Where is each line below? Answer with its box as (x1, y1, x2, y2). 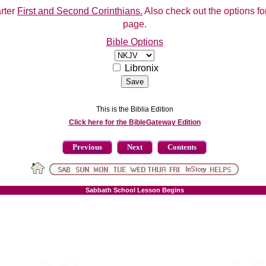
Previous (72, 142, 102, 152)
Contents (167, 142, 197, 152)
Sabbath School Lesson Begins (85, 186, 184, 194)
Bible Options (106, 37, 163, 47)
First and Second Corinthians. (17, 6, 142, 16)
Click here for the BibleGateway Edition (68, 118, 201, 126)
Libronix (125, 63, 159, 73)
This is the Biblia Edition (96, 105, 173, 113)
